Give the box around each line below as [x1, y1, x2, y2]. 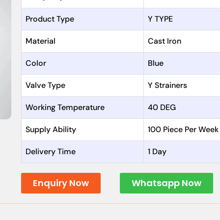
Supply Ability [25, 124, 76, 135]
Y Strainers [147, 80, 187, 91]
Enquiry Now [32, 177, 89, 190]
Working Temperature [25, 102, 105, 113]
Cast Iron [147, 36, 181, 47]
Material [25, 36, 55, 47]
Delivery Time [25, 146, 76, 157]
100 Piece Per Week [147, 124, 219, 135]
